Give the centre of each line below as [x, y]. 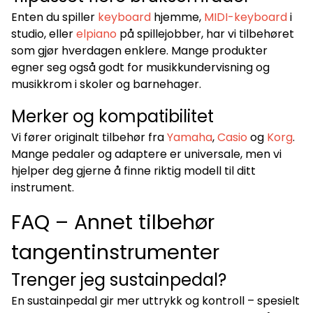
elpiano [96, 34]
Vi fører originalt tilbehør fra [89, 137]
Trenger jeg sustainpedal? [119, 279]
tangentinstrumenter [115, 252]
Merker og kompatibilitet [112, 116]
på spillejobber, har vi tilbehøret [205, 34]
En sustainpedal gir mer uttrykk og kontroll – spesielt [155, 300]
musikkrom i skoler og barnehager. [106, 84]
